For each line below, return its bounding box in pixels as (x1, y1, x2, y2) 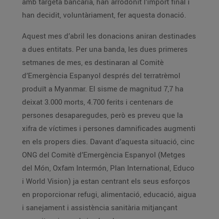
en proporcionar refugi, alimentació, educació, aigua (22, 189, 196, 199)
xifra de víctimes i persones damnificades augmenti (22, 123, 196, 133)
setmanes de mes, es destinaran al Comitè (22, 57, 164, 67)
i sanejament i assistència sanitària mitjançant (22, 202, 177, 212)
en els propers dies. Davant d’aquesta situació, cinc (22, 136, 195, 146)
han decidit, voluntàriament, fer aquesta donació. (22, 10, 188, 20)
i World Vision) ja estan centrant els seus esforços (22, 176, 190, 186)
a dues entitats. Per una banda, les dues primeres (22, 44, 188, 54)
